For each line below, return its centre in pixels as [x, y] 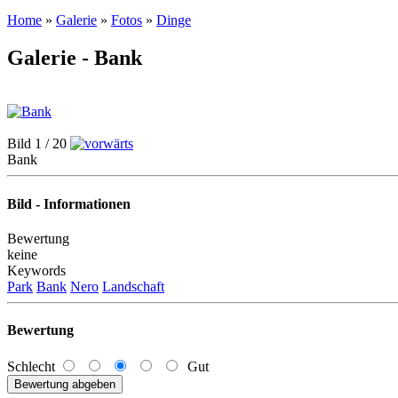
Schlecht [33, 367]
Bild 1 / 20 [39, 144]
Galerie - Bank [75, 58]
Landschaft [133, 286]
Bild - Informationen [69, 203]
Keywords [36, 270]
